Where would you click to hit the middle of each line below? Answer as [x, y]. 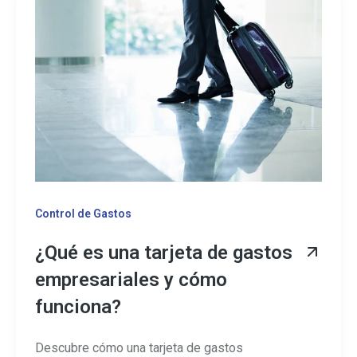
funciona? [78, 307]
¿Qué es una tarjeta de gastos [164, 253]
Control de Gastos [83, 214]
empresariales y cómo [131, 280]
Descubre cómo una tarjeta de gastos [139, 347]
